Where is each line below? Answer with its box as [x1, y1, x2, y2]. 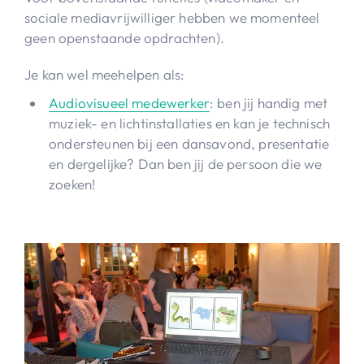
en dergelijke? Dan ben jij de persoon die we [49, 154, 323, 172]
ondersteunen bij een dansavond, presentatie [49, 134, 330, 152]
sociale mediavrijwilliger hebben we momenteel [24, 8, 320, 26]
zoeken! [49, 175, 96, 193]
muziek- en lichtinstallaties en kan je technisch [49, 114, 331, 132]
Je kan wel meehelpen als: [24, 65, 185, 83]
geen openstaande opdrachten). [24, 28, 224, 46]
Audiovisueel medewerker [49, 93, 210, 111]
